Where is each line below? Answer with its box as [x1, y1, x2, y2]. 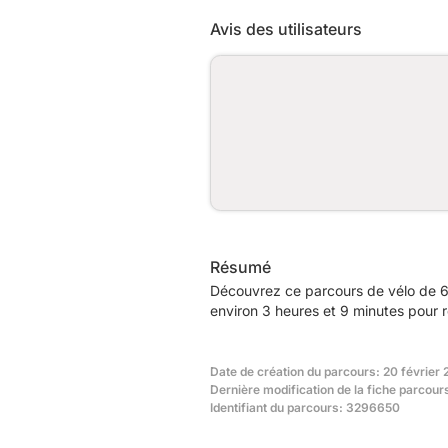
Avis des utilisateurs [210, 18, 362, 39]
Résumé [210, 256, 271, 277]
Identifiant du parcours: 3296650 [210, 399, 400, 415]
